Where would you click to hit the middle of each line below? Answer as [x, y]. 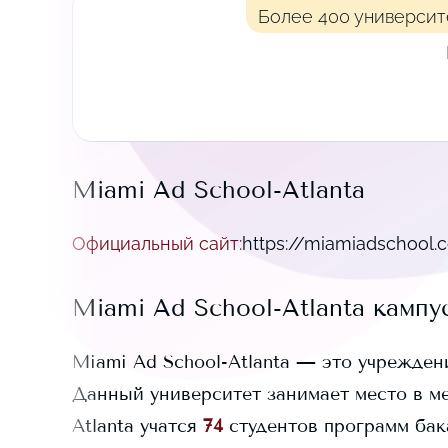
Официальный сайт [155, 243]
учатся [165, 426]
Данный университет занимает [210, 394]
